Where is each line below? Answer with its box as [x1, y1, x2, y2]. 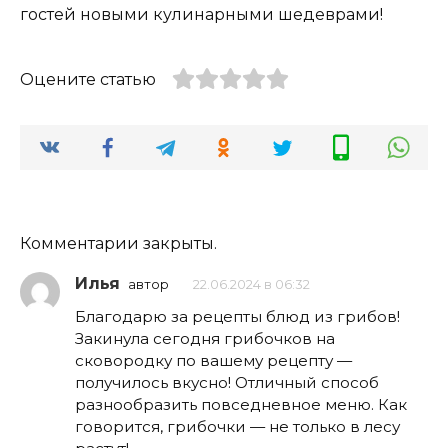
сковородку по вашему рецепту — [75, 351, 352, 371]
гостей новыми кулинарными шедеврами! [20, 5, 383, 25]
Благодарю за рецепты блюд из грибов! [75, 307, 400, 327]
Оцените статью [20, 70, 156, 90]
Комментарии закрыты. [20, 234, 217, 254]
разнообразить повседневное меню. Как [75, 395, 407, 415]
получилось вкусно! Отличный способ [75, 373, 379, 393]
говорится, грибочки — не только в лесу [75, 417, 400, 437]
